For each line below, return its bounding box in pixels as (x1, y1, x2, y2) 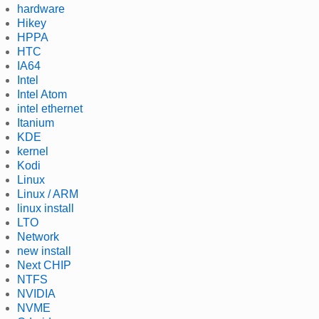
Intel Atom (17, 88, 67, 100)
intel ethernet (17, 102, 83, 115)
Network (17, 230, 59, 243)
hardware (17, 2, 65, 15)
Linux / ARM (17, 187, 78, 200)
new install (17, 244, 71, 257)
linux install (17, 202, 74, 214)
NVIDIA (17, 287, 56, 300)
